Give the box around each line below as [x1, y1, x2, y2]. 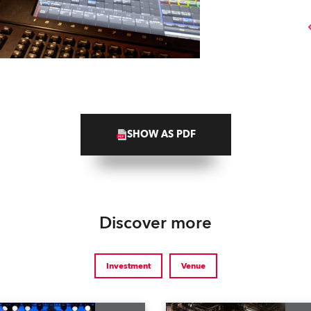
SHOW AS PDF [126, 128, 196, 142]
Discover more [99, 212, 212, 235]
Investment [106, 260, 151, 272]
